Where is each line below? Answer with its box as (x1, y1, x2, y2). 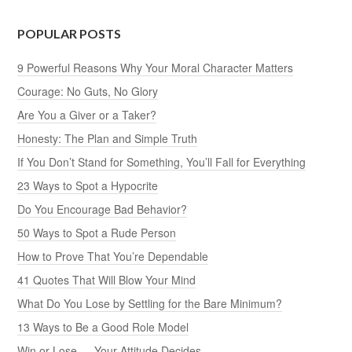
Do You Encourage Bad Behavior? (17, 200, 188, 217)
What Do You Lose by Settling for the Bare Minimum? (17, 295, 283, 311)
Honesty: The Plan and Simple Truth (17, 130, 198, 146)
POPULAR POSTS (17, 25, 122, 41)
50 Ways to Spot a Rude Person (17, 224, 177, 240)
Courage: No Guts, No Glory (17, 82, 159, 99)
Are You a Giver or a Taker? (17, 106, 157, 123)
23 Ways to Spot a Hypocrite (17, 177, 159, 193)
